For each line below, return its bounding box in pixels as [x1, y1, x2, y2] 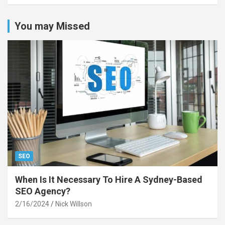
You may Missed [15, 20, 90, 32]
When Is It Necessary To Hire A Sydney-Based [15, 174, 202, 185]
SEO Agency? [15, 185, 70, 196]
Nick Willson [55, 199, 92, 208]
